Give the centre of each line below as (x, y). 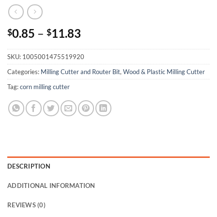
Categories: (24, 71)
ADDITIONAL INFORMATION (51, 185)
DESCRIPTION (29, 166)
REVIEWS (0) (26, 205)
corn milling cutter (45, 86)
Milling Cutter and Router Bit (80, 71)
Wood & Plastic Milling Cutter (164, 71)
